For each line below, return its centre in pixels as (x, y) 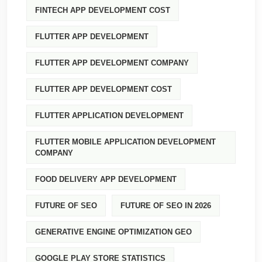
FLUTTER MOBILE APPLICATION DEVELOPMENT (125, 142)
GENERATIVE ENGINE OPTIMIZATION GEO (113, 232)
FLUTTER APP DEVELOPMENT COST (104, 89)
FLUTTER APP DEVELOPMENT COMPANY (112, 63)
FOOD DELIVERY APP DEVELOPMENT (106, 179)
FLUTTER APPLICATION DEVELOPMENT (109, 116)
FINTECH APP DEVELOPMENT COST (103, 10)
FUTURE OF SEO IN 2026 (166, 206)
